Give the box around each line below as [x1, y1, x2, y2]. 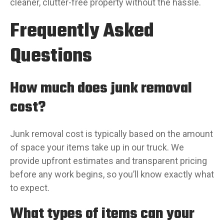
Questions [10, 41, 92, 71]
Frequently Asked [10, 16, 154, 46]
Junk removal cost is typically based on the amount [10, 128, 213, 139]
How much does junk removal [10, 77, 192, 100]
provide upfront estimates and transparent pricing [10, 155, 207, 166]
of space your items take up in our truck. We [10, 142, 184, 152]
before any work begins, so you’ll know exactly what [10, 169, 214, 179]
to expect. [10, 182, 49, 193]
